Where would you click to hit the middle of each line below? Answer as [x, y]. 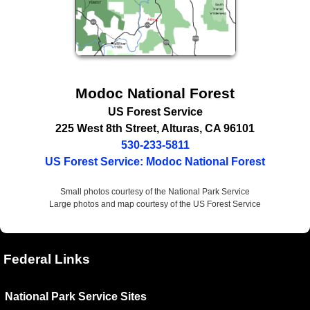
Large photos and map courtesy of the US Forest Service [155, 204]
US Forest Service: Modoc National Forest [155, 161]
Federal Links [47, 259]
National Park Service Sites [76, 297]
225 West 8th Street [106, 128]
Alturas [180, 128]
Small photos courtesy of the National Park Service [155, 191]
